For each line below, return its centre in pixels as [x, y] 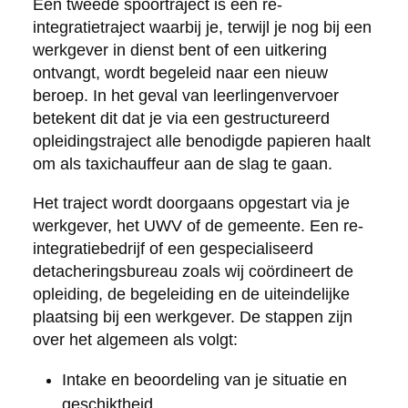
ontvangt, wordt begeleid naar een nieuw [180, 72]
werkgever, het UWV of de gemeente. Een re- [198, 225]
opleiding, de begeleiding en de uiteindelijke [191, 294]
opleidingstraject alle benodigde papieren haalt [201, 141]
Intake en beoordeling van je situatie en [204, 379]
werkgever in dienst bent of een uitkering [179, 50]
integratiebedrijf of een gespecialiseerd [173, 248]
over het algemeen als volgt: [135, 339]
